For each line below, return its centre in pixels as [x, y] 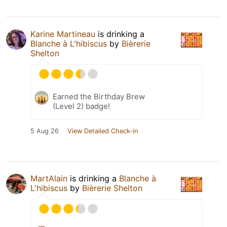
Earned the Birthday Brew [99, 97]
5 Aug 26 [45, 131]
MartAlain [49, 179]
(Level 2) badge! [81, 106]
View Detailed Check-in [103, 131]
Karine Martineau [63, 34]
